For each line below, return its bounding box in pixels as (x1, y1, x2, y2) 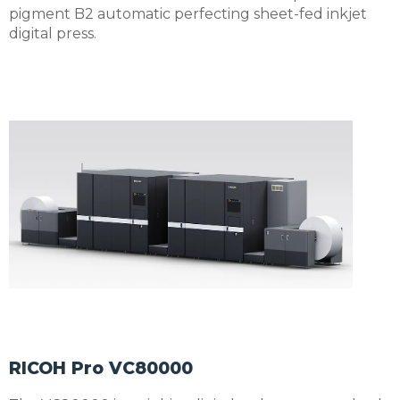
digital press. (9, 24, 96, 42)
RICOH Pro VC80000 (9, 357, 193, 379)
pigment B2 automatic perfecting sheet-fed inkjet (9, 4, 367, 22)
